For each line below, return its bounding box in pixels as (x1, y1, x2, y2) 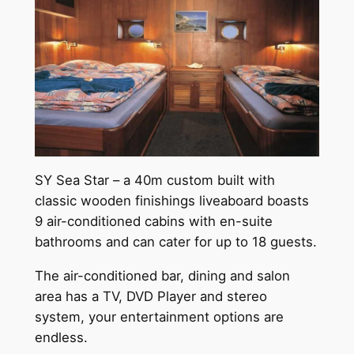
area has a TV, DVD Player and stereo (34, 288, 267, 305)
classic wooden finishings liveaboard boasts (34, 193, 309, 209)
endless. (34, 330, 88, 346)
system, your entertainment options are (34, 309, 284, 326)
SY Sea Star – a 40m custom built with (34, 172, 275, 189)
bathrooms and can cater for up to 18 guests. (34, 234, 317, 250)
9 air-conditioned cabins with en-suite (34, 213, 273, 230)
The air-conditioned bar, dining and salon (34, 268, 290, 284)
